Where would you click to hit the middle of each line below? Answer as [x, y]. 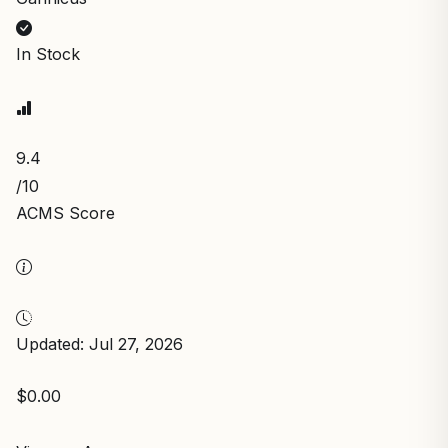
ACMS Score [65, 213]
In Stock [48, 54]
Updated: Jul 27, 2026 [99, 344]
